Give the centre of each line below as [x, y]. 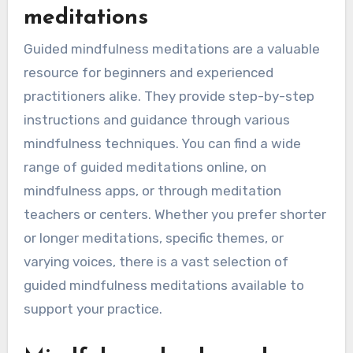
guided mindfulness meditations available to [163, 286]
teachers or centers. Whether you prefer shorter [175, 215]
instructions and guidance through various [156, 120]
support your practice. [93, 309]
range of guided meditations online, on [145, 167]
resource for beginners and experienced [148, 73]
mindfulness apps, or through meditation [152, 191]
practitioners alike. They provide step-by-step [169, 97]
